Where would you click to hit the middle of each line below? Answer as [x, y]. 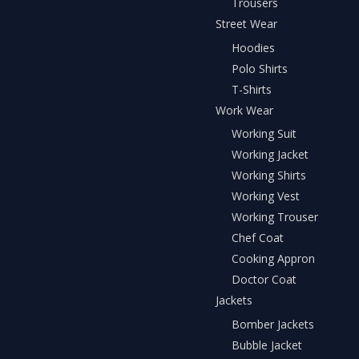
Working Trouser [275, 217]
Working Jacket [270, 155]
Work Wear [244, 110]
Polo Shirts [260, 68]
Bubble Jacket [267, 345]
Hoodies [253, 47]
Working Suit [264, 134]
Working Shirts [269, 175]
